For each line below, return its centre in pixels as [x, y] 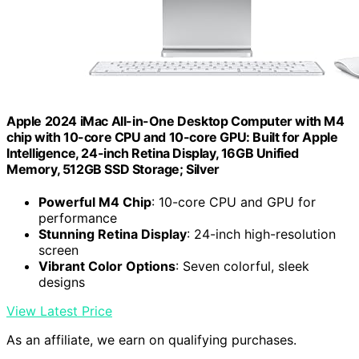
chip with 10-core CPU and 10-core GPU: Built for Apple [172, 137]
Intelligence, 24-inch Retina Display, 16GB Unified [153, 153]
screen [58, 250]
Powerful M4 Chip [95, 202]
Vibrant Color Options [107, 266]
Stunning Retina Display [113, 234]
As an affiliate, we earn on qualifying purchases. [151, 340]
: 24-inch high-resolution [261, 234]
